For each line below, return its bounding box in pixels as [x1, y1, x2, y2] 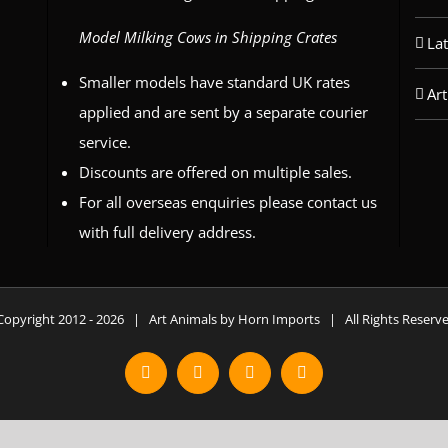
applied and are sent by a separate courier [78, 102, 368, 122]
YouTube [248, 370, 307, 388]
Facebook [144, 370, 207, 388]
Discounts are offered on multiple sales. [78, 162, 352, 182]
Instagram [196, 370, 259, 388]
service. [78, 132, 131, 152]
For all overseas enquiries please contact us [78, 192, 377, 212]
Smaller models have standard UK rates [78, 72, 350, 92]
